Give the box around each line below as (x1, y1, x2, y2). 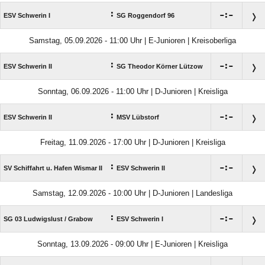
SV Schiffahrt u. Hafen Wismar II (4, 164, 102, 172)
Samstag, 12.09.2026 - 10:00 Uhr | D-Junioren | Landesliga (33, 189, 232, 198)
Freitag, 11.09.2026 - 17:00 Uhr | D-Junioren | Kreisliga (40, 138, 225, 147)
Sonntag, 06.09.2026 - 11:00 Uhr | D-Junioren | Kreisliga (37, 87, 228, 96)
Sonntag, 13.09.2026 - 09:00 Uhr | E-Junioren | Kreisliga (37, 240, 228, 248)
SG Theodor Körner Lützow (117, 63, 203, 70)
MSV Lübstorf (117, 114, 159, 121)
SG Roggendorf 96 (117, 12, 174, 19)
